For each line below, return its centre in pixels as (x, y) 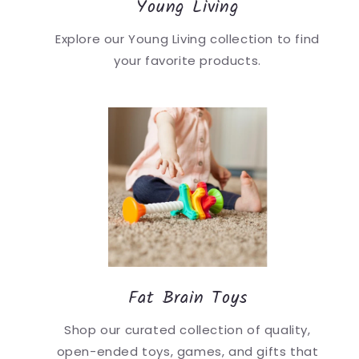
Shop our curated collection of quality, (188, 329)
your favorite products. (188, 60)
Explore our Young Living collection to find (188, 38)
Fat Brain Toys (188, 298)
